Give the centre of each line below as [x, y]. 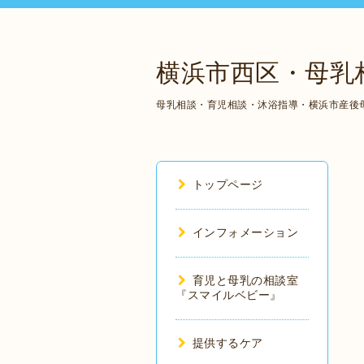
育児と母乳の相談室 [245, 280]
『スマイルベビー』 [229, 295]
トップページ [227, 184]
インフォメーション [245, 232]
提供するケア [227, 343]
